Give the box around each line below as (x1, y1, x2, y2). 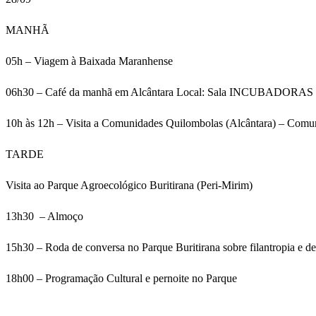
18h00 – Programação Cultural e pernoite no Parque (6, 272, 237, 285)
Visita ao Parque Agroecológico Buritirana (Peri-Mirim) (6, 179, 253, 192)
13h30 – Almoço (6, 210, 86, 223)
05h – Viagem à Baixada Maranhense (6, 55, 176, 68)
